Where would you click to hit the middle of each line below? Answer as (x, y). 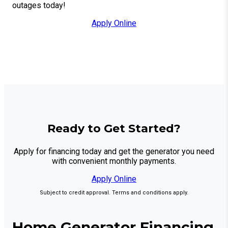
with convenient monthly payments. (114, 161)
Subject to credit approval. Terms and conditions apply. (114, 192)
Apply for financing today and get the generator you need (114, 151)
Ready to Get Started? (114, 128)
